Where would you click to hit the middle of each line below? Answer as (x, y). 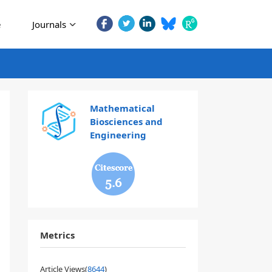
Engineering (118, 135)
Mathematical (122, 108)
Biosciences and (126, 121)
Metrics (57, 235)
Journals (49, 24)
